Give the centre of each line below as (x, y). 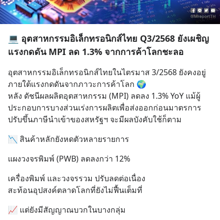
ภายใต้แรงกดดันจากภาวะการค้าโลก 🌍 (77, 84)
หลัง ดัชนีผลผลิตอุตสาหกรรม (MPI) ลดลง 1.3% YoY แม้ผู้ (104, 96)
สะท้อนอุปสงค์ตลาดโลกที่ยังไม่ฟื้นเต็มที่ (75, 190)
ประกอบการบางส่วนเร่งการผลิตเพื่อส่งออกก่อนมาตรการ (105, 108)
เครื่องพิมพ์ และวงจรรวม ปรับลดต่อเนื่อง (77, 178)
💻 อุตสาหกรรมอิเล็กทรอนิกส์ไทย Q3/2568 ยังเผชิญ (108, 38)
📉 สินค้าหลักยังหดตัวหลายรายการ (69, 139)
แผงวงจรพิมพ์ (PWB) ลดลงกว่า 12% (69, 159)
